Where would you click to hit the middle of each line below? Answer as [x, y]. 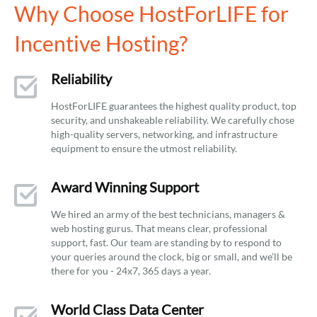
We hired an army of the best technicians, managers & [168, 214]
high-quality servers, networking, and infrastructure [164, 134]
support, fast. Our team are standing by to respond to [166, 242]
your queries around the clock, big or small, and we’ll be [172, 257]
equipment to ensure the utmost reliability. [144, 148]
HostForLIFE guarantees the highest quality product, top [174, 106]
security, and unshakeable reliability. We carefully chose [173, 120]
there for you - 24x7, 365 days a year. [131, 271]
